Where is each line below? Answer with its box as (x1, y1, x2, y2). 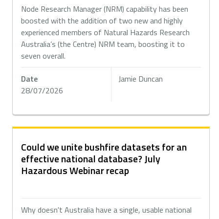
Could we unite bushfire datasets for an (21, 139, 187, 154)
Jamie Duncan (118, 73, 163, 85)
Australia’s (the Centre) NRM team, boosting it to (21, 38, 185, 50)
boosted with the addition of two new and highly (21, 15, 183, 26)
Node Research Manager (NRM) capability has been (21, 3, 189, 15)
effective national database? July (21, 151, 161, 166)
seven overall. (21, 50, 66, 62)
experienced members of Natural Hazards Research (21, 26, 190, 38)
